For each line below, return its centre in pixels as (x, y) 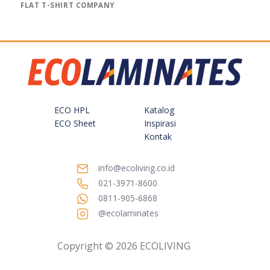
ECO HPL (72, 110)
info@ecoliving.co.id (137, 168)
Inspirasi (160, 123)
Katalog (159, 110)
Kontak (158, 136)
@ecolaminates (128, 213)
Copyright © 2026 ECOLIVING (124, 246)
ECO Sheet (75, 123)
